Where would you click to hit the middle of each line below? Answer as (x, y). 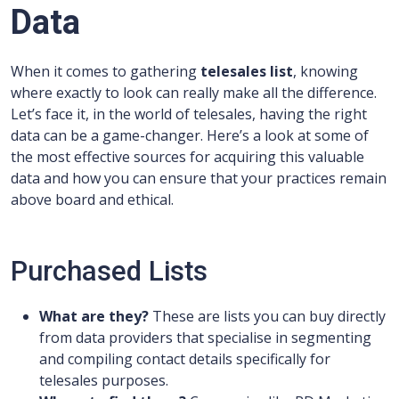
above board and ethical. (92, 199)
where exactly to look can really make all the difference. (194, 93)
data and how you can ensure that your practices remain (199, 178)
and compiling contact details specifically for (185, 359)
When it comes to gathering (106, 71)
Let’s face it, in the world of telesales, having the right (189, 114)
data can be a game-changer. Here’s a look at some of (190, 135)
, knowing (326, 71)
